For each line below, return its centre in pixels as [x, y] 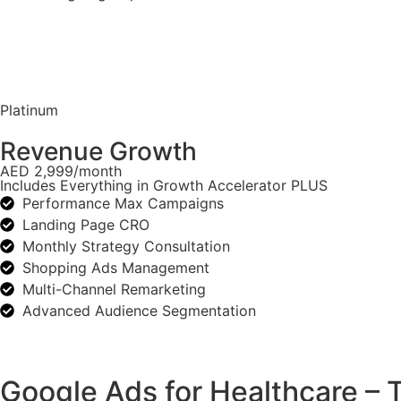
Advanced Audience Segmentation [139, 311]
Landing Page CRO [86, 225]
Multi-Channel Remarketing [114, 290]
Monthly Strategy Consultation [126, 247]
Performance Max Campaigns [123, 204]
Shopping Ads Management [116, 268]
